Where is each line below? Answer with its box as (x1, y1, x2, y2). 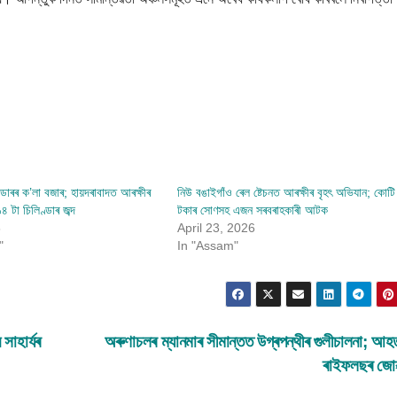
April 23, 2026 (177, 220, 255, 235)
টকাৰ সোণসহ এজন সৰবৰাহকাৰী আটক (177, 202, 328, 217)
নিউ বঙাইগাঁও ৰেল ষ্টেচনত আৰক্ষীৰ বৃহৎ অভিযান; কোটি (177, 184, 395, 199)
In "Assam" (177, 237, 238, 253)
